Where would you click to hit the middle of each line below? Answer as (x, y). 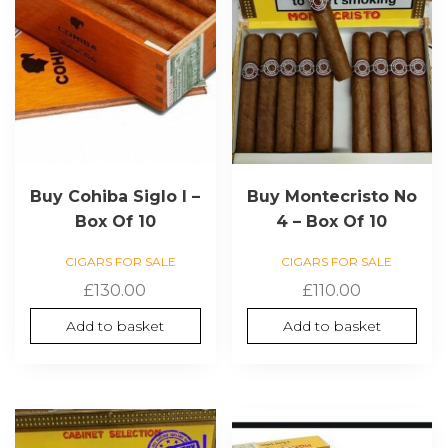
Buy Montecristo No (331, 196)
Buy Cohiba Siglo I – (115, 196)
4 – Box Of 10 (332, 221)
